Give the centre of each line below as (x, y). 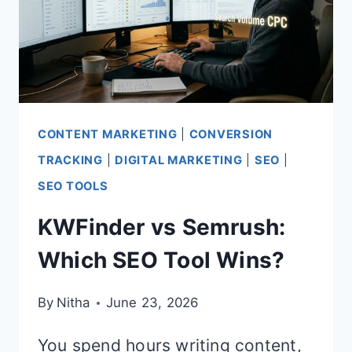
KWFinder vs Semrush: (162, 227)
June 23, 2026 (152, 303)
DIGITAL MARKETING (179, 160)
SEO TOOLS (73, 186)
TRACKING (70, 160)
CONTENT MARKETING (108, 134)
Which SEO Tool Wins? (161, 260)
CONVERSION (231, 134)
